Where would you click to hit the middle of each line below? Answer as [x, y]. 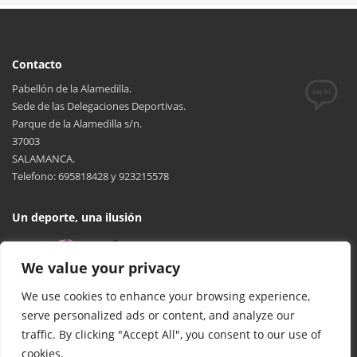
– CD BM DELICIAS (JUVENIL [154, 24]
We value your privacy [101, 268]
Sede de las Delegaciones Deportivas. [99, 106]
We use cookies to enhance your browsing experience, [166, 296]
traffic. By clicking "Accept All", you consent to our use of [171, 334]
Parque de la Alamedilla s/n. [77, 124]
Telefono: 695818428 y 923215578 [90, 177]
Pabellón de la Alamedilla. [72, 89]
